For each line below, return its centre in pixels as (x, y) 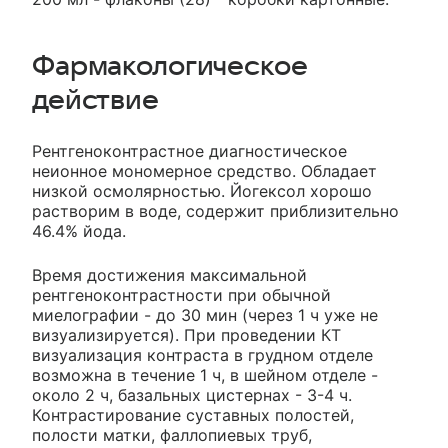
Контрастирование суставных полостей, (193, 415)
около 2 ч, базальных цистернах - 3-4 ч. (192, 395)
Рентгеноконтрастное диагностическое (189, 151)
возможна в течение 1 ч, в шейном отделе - (205, 375)
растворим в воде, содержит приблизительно (215, 211)
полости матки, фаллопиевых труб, (172, 435)
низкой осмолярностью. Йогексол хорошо (202, 191)
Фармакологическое (169, 66)
